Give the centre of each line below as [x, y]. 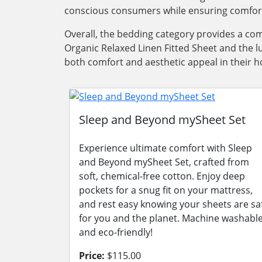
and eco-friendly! [116, 232]
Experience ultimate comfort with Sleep [166, 148]
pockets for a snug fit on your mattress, [166, 190]
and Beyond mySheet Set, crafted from [164, 162]
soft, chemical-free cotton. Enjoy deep [162, 176]
